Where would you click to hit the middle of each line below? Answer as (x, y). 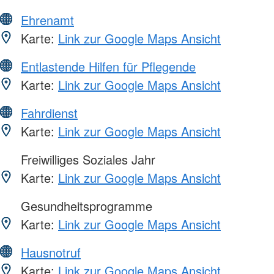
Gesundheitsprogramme (85, 206)
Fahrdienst (49, 113)
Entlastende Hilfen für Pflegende (108, 66)
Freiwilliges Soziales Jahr (86, 159)
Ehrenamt (47, 20)
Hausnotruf (51, 252)
